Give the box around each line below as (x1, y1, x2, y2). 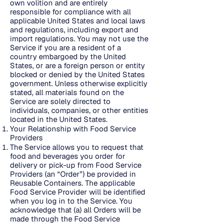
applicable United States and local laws (10, 16, 145, 25)
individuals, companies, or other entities (10, 106, 148, 115)
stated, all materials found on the (10, 88, 124, 97)
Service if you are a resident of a (10, 43, 121, 52)
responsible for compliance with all (10, 7, 131, 16)
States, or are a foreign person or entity (10, 61, 145, 70)
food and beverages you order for (10, 151, 125, 161)
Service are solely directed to (10, 97, 111, 106)
